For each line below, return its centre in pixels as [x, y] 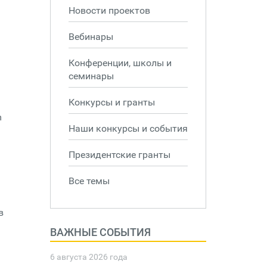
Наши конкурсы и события [128, 128]
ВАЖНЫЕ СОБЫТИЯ [100, 232]
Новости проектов [109, 10]
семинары [91, 76]
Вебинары [91, 37]
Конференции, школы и [120, 63]
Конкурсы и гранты [111, 102]
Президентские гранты [119, 155]
